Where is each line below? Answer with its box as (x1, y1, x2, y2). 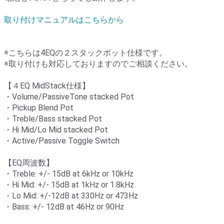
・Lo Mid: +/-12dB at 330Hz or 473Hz (4, 190, 138, 200)
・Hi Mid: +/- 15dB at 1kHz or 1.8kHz (4, 179, 134, 189)
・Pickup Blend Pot (4, 102, 73, 112)
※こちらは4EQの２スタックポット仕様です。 (4, 47, 167, 57)
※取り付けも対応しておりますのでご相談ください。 (4, 58, 192, 68)
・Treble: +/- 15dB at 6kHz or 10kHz (4, 168, 133, 178)
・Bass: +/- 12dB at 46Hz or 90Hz (4, 201, 124, 211)
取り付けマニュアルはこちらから (4, 14, 124, 24)
